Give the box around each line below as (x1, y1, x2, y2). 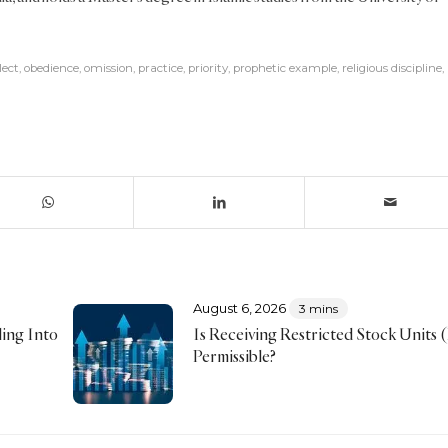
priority (188, 60, 228, 75)
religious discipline (342, 60, 442, 75)
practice (138, 60, 183, 75)
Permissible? (192, 345, 276, 366)
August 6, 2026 (192, 299, 286, 316)
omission (84, 60, 133, 75)
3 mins (298, 300, 338, 316)
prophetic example (233, 60, 337, 75)
